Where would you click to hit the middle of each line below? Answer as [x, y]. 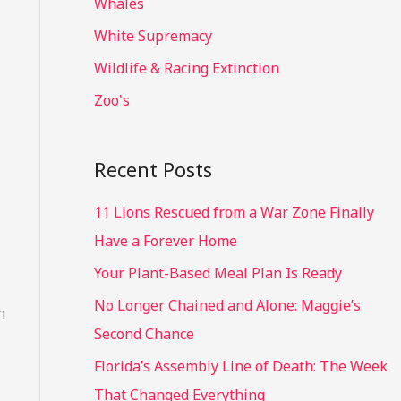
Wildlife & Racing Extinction [186, 68]
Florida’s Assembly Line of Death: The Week [240, 367]
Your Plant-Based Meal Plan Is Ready [218, 273]
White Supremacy [153, 36]
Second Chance [144, 334]
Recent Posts [153, 169]
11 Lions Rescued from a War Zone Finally [234, 213]
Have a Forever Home [165, 241]
